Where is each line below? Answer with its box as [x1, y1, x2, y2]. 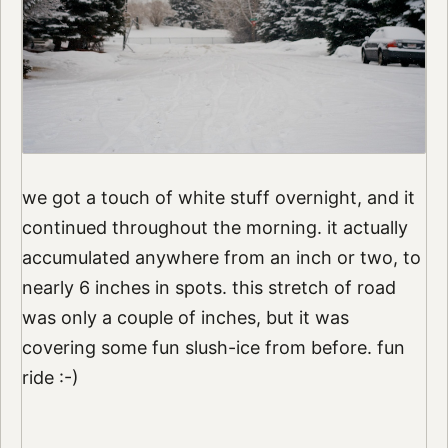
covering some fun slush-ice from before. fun [21, 336, 405, 358]
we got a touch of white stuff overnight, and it [21, 186, 415, 208]
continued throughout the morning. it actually [21, 216, 408, 238]
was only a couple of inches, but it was [21, 306, 349, 328]
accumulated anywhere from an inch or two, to [21, 246, 421, 268]
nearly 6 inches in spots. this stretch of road [21, 276, 396, 298]
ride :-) [21, 366, 79, 388]
